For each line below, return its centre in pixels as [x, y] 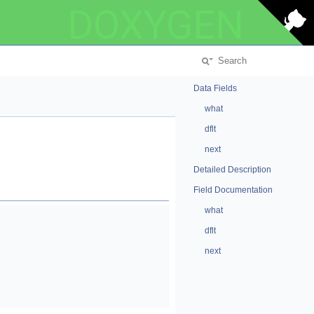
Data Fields [215, 88]
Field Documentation [233, 190]
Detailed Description [232, 170]
